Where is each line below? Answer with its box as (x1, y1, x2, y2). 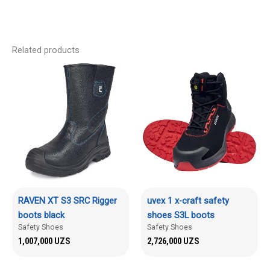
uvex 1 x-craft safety (147, 195, 229, 206)
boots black (18, 209, 64, 221)
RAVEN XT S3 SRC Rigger (18, 195, 117, 206)
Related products (12, 44, 80, 55)
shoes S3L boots (147, 209, 215, 221)
